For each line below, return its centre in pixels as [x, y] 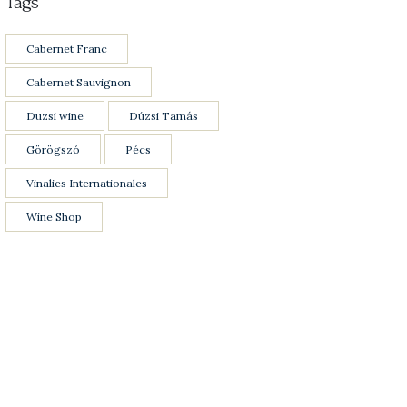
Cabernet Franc [67, 49]
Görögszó [53, 150]
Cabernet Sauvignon [79, 83]
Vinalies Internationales [87, 184]
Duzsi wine [55, 116]
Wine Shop [54, 217]
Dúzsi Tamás [164, 116]
